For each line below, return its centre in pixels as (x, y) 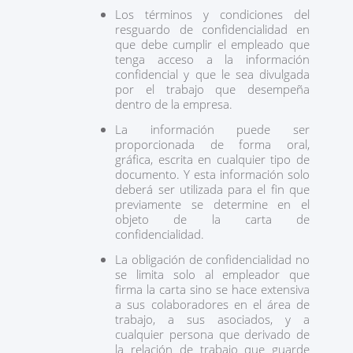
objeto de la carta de (212, 219)
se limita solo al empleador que (212, 274)
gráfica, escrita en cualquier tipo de (212, 159)
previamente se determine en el (212, 204)
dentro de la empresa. (174, 104)
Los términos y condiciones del (212, 14)
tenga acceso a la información (212, 59)
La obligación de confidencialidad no (212, 259)
